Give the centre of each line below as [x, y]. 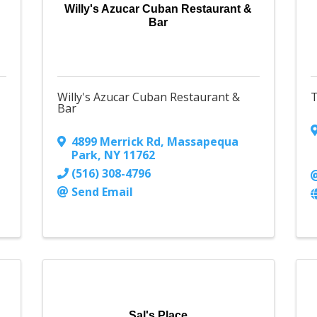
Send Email [102, 192]
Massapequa [202, 142]
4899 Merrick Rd [116, 142]
